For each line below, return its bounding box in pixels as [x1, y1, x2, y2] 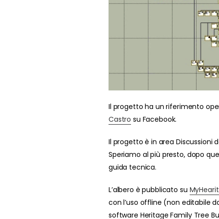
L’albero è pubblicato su [109, 184, 190, 195]
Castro [109, 114, 131, 124]
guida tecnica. [109, 162, 157, 172]
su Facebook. [131, 114, 177, 124]
